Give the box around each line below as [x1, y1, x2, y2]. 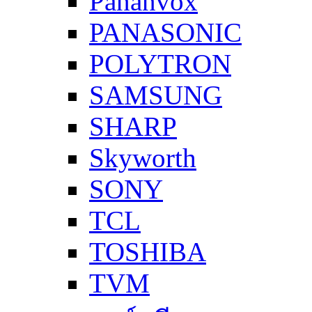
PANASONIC [89, 17, 242, 48]
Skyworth [89, 143, 196, 173]
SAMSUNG [89, 80, 222, 111]
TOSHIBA [89, 237, 206, 267]
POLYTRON [89, 49, 231, 79]
